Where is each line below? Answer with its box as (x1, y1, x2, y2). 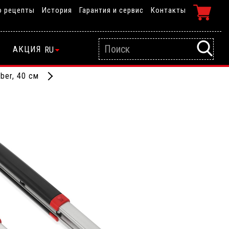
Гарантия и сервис (79, 5, 144, 15)
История (42, 5, 72, 15)
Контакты (151, 5, 186, 15)
